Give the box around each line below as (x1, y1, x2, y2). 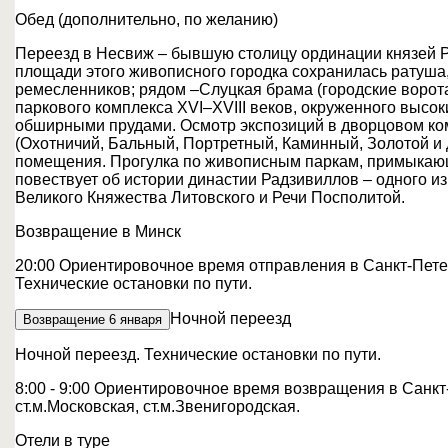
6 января (109, 312, 162, 327)
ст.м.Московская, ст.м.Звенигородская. (15, 398, 300, 415)
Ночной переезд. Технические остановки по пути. (15, 346, 381, 363)
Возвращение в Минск (15, 223, 181, 240)
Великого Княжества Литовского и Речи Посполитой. (15, 189, 405, 206)
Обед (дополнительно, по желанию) (15, 11, 278, 28)
